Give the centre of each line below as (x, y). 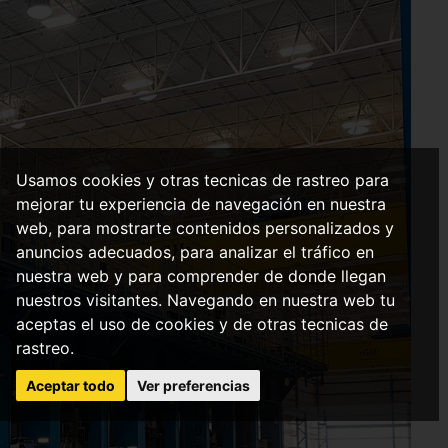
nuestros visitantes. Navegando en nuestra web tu (205, 299)
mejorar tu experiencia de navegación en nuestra (200, 203)
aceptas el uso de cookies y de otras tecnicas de (201, 323)
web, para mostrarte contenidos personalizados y (204, 227)
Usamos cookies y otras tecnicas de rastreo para (202, 179)
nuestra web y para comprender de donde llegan (200, 275)
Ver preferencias (194, 385)
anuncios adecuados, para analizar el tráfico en (194, 251)
